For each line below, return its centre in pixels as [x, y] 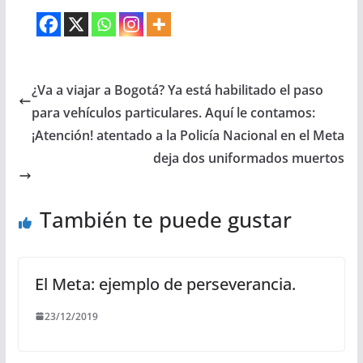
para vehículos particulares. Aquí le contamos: [173, 112]
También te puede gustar [165, 219]
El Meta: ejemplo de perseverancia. [165, 284]
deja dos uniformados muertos [249, 158]
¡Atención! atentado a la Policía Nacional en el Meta [188, 135]
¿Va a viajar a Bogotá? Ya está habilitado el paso [177, 90]
